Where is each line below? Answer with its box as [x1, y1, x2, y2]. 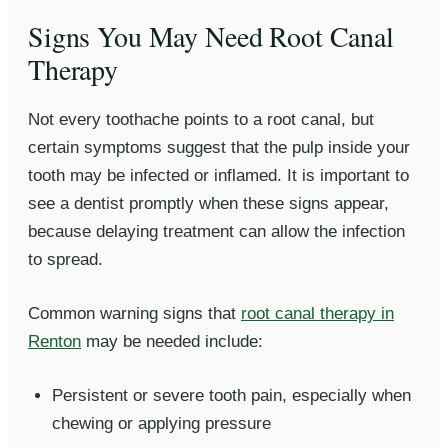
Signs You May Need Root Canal [28, 16, 394, 55]
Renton [28, 331, 81, 351]
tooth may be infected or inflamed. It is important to [28, 165, 409, 185]
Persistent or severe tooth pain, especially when [52, 385, 411, 405]
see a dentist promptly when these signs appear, [28, 193, 389, 213]
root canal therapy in [241, 303, 394, 323]
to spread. [28, 249, 103, 269]
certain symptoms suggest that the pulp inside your [28, 137, 410, 157]
